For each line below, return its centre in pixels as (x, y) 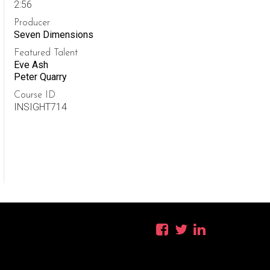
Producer (32, 23)
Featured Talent (46, 53)
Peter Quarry (40, 77)
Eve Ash (31, 65)
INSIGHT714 (40, 107)
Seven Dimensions (54, 35)
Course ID (35, 95)
